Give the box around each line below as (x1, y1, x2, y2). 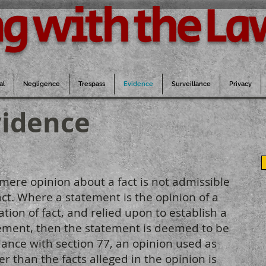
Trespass (78, 80, 105, 88)
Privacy (229, 80, 252, 88)
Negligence (23, 80, 60, 88)
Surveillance (172, 80, 211, 88)
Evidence (123, 80, 153, 88)
